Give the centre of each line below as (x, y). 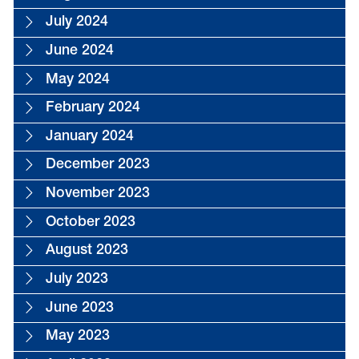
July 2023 (77, 279)
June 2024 (79, 51)
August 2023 (87, 251)
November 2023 (97, 194)
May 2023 (77, 337)
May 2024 (77, 80)
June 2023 (79, 308)
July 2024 (77, 23)
